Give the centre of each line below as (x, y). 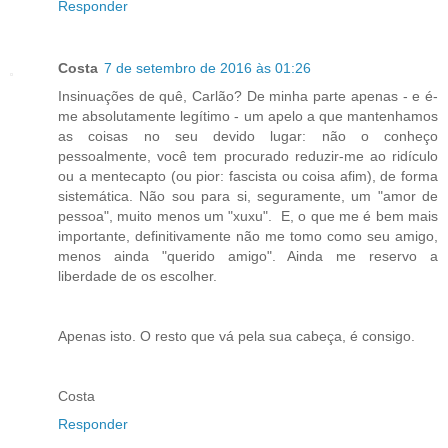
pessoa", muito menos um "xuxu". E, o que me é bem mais (248, 216)
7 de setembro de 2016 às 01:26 (207, 68)
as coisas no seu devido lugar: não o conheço (248, 136)
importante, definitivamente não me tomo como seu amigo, (248, 236)
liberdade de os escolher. (137, 276)
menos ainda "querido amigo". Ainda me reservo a (248, 256)
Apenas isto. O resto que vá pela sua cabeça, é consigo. (236, 336)
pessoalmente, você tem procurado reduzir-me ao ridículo (248, 156)
